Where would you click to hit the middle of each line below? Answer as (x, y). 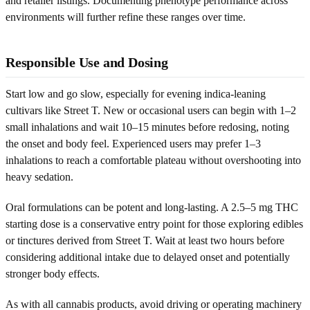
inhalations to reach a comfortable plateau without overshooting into (153, 160)
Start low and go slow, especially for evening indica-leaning (136, 93)
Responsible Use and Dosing (87, 62)
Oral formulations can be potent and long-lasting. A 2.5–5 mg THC (152, 207)
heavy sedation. (39, 176)
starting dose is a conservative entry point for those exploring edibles (154, 224)
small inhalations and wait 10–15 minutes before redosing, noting (147, 127)
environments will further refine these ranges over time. (126, 17)
